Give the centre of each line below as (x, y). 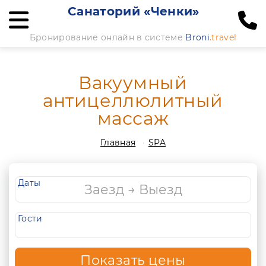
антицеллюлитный (133, 101)
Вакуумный (133, 83)
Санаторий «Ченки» (134, 11)
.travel (223, 37)
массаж (133, 118)
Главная (118, 142)
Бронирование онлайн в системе (107, 37)
